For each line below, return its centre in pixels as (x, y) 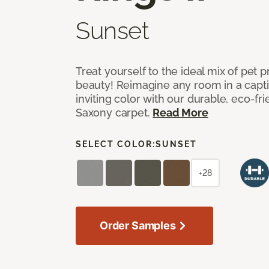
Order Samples (138, 225)
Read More (180, 112)
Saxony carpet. (114, 112)
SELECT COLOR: (116, 144)
